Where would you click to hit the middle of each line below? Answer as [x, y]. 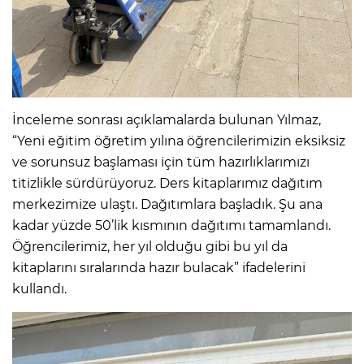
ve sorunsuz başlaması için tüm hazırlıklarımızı [161, 162]
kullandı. [39, 289]
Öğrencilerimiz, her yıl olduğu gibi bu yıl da [150, 247]
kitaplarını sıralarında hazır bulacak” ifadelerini [159, 268]
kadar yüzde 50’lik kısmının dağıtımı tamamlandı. [171, 226]
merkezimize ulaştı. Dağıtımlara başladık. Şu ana [167, 205]
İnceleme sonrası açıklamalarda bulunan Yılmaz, [167, 120]
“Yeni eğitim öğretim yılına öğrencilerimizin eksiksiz [179, 141]
